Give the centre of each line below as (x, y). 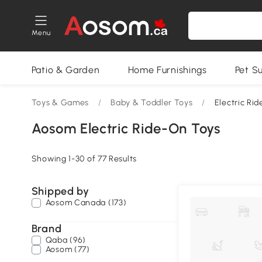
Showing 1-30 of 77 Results (84, 159)
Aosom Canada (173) (86, 203)
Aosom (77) (68, 249)
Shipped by (60, 191)
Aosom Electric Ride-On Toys (126, 128)
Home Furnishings (167, 70)
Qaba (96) (66, 240)
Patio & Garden (65, 70)
